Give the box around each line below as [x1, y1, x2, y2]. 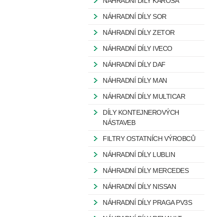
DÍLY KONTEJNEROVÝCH [103, 108, 179, 116]
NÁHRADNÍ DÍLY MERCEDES [103, 167, 188, 174]
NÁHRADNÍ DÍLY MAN [103, 77, 167, 84]
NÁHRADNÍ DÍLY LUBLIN [103, 151, 175, 158]
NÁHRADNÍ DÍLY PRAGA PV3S [103, 199, 192, 206]
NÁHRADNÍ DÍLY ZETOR [103, 29, 175, 36]
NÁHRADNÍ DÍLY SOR [103, 13, 167, 20]
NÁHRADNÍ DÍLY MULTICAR [103, 93, 185, 100]
